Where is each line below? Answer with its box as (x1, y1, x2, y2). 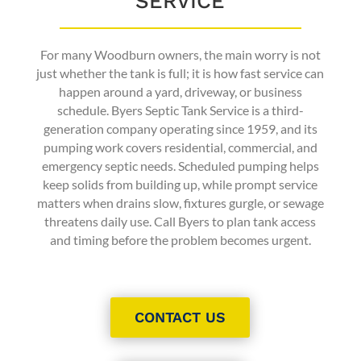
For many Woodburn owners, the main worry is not (39, 47, 321, 62)
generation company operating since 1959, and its (43, 121, 317, 136)
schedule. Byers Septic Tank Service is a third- (56, 102, 304, 118)
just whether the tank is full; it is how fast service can (36, 65, 325, 81)
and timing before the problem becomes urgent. (49, 232, 311, 247)
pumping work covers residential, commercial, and (43, 139, 317, 155)
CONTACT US (135, 309, 226, 326)
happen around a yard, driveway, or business (58, 84, 302, 99)
